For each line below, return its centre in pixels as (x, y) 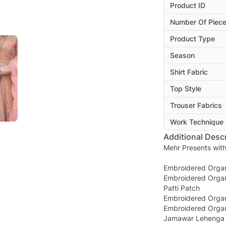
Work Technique (197, 122)
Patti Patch (182, 188)
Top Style (186, 89)
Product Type (192, 39)
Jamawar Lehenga (194, 218)
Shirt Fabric (189, 72)
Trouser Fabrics (196, 105)
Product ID (188, 6)
